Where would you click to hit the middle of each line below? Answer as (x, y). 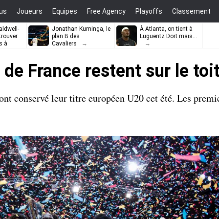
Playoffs (149, 11)
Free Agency (106, 11)
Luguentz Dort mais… (168, 36)
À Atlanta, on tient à (166, 29)
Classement (191, 11)
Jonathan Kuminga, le (81, 29)
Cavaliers (64, 44)
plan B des (66, 36)
